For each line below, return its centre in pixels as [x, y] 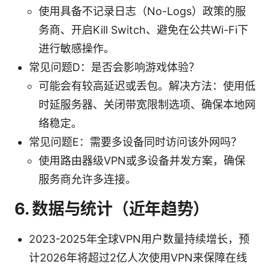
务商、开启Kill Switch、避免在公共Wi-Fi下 [143, 30]
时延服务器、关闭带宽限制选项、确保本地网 [147, 104]
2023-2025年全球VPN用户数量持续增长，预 [139, 239]
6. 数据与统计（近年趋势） [112, 209]
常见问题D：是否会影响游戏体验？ [114, 67]
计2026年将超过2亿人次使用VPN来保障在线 [138, 257]
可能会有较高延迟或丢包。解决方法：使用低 [147, 86]
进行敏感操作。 [77, 48]
